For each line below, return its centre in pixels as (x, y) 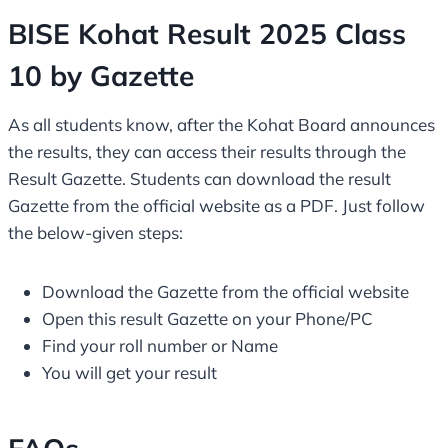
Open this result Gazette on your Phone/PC (207, 319)
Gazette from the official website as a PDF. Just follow (216, 206)
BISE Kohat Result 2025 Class (207, 34)
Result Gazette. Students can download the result (199, 179)
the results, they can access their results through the (207, 152)
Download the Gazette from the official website (227, 292)
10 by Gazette (101, 76)
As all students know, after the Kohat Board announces (221, 125)
